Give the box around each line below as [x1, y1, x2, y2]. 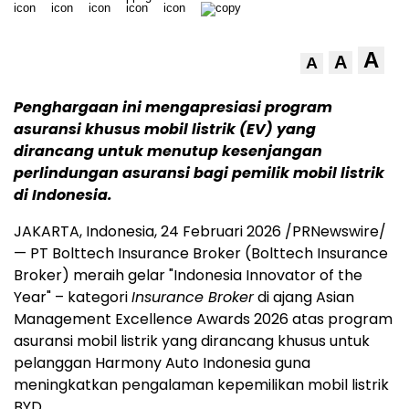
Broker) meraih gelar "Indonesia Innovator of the [14, 265, 362, 286]
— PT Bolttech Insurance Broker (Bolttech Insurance [14, 243, 388, 264]
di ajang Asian [254, 287, 354, 308]
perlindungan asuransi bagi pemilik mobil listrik [14, 163, 384, 184]
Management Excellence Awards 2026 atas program [14, 309, 393, 330]
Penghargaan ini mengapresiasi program [14, 97, 332, 118]
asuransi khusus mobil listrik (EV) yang [14, 119, 316, 140]
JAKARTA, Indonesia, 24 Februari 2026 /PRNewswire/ [14, 221, 386, 242]
